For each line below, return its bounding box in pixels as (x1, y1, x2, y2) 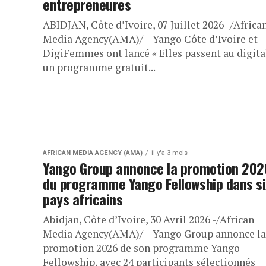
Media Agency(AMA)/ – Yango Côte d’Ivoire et (43, 32, 258, 46)
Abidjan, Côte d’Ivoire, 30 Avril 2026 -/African (43, 213, 254, 227)
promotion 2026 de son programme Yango (43, 241, 240, 255)
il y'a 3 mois (151, 149, 188, 157)
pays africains (43, 188, 123, 210)
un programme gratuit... (43, 61, 156, 75)
